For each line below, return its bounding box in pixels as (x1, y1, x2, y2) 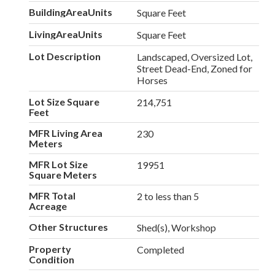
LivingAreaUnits (29, 28, 103, 41)
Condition (29, 254, 74, 266)
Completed (137, 244, 185, 256)
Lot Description (29, 50, 101, 63)
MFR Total (29, 190, 76, 202)
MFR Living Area (29, 127, 103, 139)
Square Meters (29, 169, 97, 181)
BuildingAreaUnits (29, 6, 112, 18)
